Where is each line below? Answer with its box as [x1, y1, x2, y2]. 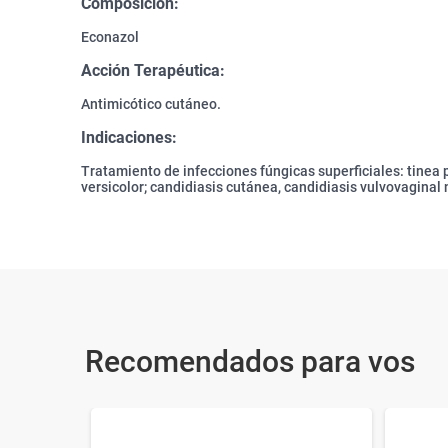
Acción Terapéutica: [81, 60, 225, 80]
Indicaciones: [81, 127, 177, 147]
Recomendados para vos [85, 343, 415, 379]
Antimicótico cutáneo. [81, 96, 221, 113]
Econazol [81, 29, 139, 46]
